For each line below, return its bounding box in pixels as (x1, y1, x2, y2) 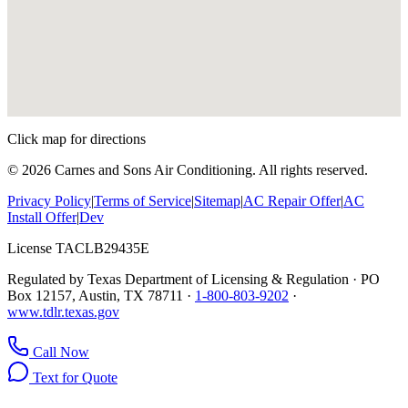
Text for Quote (29, 369, 117, 385)
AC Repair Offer (243, 192, 341, 209)
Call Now (29, 343, 89, 360)
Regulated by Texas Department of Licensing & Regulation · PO (7, 270, 380, 287)
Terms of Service (94, 192, 191, 209)
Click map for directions (7, 130, 146, 147)
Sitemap (194, 192, 240, 209)
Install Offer (7, 209, 76, 225)
